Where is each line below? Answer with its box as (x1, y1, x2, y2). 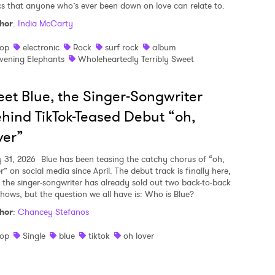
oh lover (123, 229, 154, 242)
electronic (23, 41, 60, 53)
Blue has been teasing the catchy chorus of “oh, (39, 152, 225, 165)
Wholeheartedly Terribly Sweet (78, 52, 194, 65)
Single (23, 229, 45, 242)
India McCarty (18, 17, 73, 29)
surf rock (105, 41, 139, 53)
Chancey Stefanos (18, 205, 89, 218)
